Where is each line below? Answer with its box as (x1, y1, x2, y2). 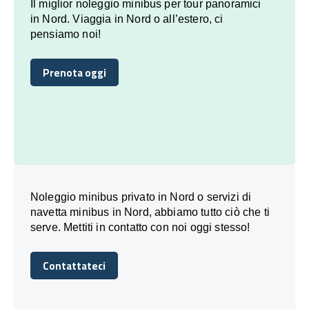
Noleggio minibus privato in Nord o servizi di (30, 190, 252, 203)
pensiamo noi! (30, 28, 101, 40)
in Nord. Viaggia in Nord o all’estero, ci (30, 12, 223, 25)
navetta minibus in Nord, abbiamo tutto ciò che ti (30, 206, 270, 218)
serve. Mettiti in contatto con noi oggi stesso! (30, 221, 250, 233)
